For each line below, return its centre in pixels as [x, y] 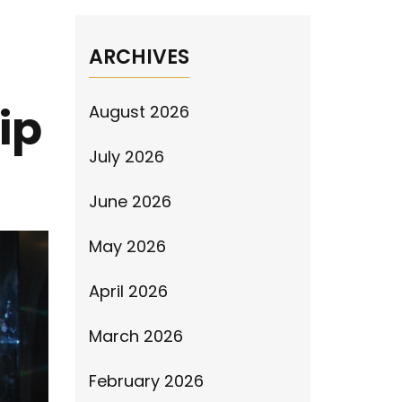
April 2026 [128, 291]
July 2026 [126, 157]
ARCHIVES [139, 57]
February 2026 [146, 381]
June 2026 [130, 201]
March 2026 [135, 336]
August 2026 [139, 112]
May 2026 [127, 246]
